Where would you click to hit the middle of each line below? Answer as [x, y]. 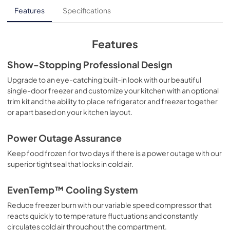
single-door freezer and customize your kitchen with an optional [113, 90]
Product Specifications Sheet [99, 9]
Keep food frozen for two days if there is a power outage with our [114, 153]
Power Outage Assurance [64, 138]
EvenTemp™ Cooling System [73, 190]
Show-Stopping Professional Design [90, 65]
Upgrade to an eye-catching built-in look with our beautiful [104, 80]
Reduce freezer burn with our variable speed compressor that [109, 205]
